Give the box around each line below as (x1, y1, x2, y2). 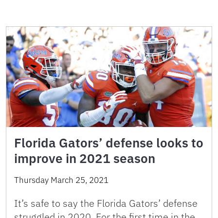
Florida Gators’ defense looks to (14, 134, 203, 151)
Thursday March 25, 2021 (14, 175, 109, 186)
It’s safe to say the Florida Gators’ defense (14, 197, 198, 210)
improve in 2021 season (14, 150, 155, 167)
